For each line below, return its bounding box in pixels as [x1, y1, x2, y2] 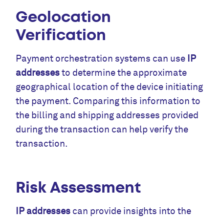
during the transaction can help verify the [16, 124, 189, 136]
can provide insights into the [70, 205, 192, 217]
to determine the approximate [60, 67, 187, 79]
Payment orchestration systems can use [16, 53, 188, 65]
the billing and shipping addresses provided [16, 109, 199, 122]
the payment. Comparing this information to [16, 95, 201, 108]
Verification [16, 25, 107, 45]
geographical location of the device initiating [16, 81, 203, 93]
